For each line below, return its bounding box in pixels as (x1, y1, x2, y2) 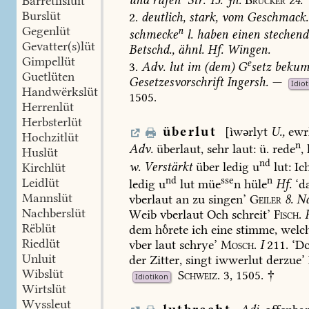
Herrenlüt (22, 99, 74, 114)
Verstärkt (141, 159, 193, 175)
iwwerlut (212, 252, 263, 268)
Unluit (22, 251, 56, 266)
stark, (186, 9, 219, 25)
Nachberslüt (22, 206, 86, 221)
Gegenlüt (22, 23, 70, 39)
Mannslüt (22, 190, 72, 206)
